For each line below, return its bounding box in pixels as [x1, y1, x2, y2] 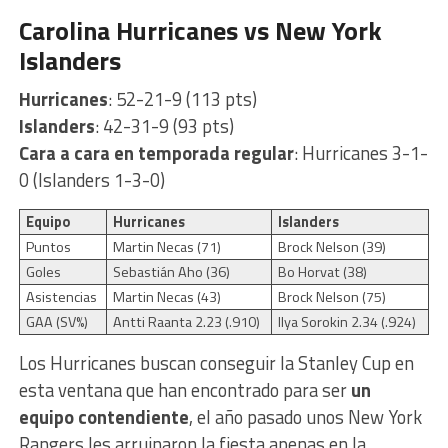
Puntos [25, 235, 71, 258]
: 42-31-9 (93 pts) [94, 111, 234, 140]
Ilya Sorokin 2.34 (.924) [277, 310, 416, 333]
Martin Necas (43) [112, 285, 221, 308]
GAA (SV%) [25, 310, 88, 333]
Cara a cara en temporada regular [18, 138, 294, 167]
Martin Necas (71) [112, 235, 221, 258]
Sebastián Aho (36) [112, 260, 230, 283]
